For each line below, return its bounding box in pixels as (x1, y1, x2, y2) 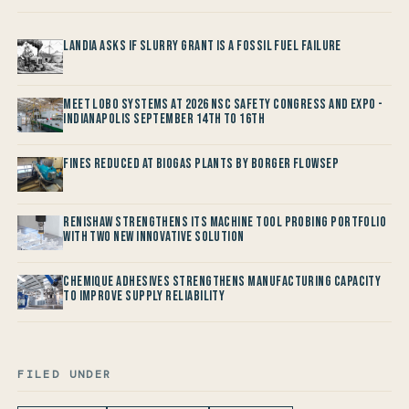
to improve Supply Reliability (63, 287, 225, 305)
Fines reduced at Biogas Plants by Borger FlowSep (63, 154, 340, 173)
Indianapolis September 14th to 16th (63, 110, 266, 129)
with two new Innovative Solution (63, 228, 245, 246)
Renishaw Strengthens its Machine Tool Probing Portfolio (63, 214, 387, 232)
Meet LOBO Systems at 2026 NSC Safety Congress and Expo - (63, 96, 383, 114)
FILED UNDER (17, 366, 112, 382)
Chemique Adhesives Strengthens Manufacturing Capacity (63, 272, 382, 290)
